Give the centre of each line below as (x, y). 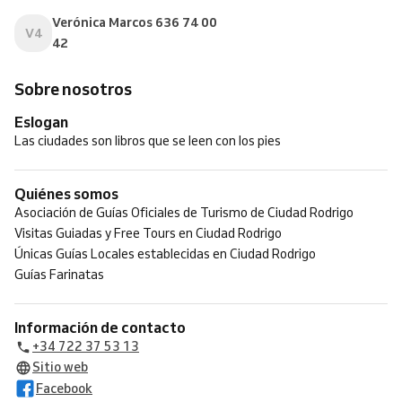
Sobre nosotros (73, 89)
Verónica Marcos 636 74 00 (135, 22)
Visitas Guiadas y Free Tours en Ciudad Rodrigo (148, 233)
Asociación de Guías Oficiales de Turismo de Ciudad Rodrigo (184, 213)
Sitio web (60, 367)
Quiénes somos (72, 193)
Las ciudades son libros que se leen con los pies (148, 141)
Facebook (64, 388)
